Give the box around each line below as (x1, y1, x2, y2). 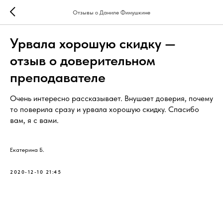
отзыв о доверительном (10, 52, 155, 69)
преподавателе (10, 69, 106, 86)
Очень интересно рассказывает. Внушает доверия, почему (10, 94, 213, 103)
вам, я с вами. (10, 115, 59, 125)
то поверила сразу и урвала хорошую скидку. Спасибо (10, 105, 199, 114)
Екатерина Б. (10, 146, 44, 153)
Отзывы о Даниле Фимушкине (73, 9, 150, 16)
